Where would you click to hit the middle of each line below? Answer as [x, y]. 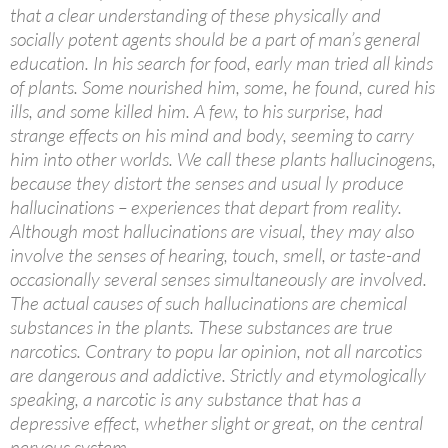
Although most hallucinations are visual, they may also [212, 231]
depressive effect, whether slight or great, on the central [216, 423]
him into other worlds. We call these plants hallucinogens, [223, 159]
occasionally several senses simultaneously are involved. [218, 279]
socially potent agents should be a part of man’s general [215, 39]
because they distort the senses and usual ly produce [207, 183]
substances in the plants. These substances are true [201, 327]
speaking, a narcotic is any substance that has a [185, 399]
